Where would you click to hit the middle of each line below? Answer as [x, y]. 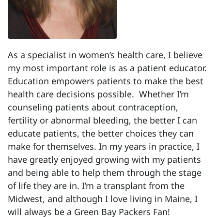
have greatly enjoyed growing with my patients [104, 159]
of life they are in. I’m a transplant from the [96, 186]
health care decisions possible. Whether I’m [98, 94]
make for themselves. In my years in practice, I [104, 146]
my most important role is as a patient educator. [107, 68]
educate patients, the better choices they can [101, 133]
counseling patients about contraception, [93, 107]
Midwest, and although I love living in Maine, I [103, 199]
